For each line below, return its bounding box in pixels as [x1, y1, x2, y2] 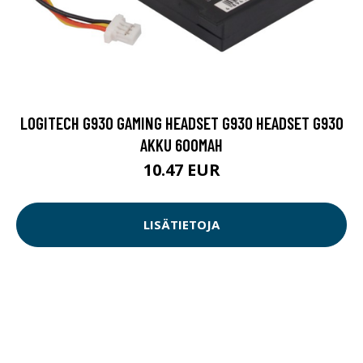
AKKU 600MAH [140, 134, 223, 155]
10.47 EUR [143, 158, 220, 181]
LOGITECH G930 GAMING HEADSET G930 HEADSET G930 [19, 112, 344, 133]
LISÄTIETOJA [143, 216, 220, 233]
